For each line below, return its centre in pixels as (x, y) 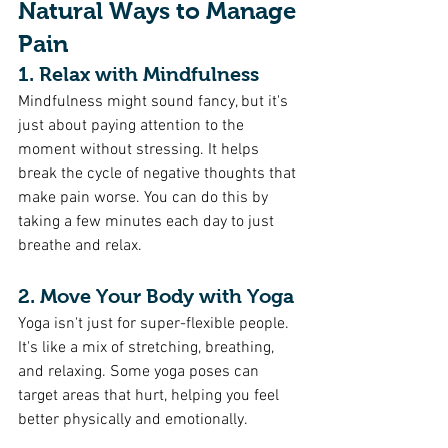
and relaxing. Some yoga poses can (140, 372)
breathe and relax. (80, 246)
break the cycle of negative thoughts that (159, 174)
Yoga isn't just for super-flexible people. (155, 324)
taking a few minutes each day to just (148, 222)
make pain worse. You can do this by (145, 198)
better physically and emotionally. (133, 420)
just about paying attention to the (133, 126)
